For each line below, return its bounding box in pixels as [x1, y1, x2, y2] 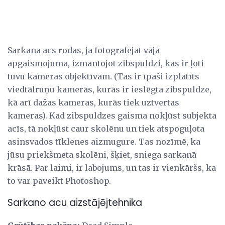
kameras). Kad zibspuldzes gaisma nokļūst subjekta [8, 110, 216, 121]
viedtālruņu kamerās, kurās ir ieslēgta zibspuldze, [8, 84, 211, 94]
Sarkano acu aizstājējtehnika [8, 196, 142, 210]
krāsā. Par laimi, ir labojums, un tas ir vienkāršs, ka [8, 162, 216, 173]
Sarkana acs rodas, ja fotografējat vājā [8, 45, 160, 55]
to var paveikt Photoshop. [8, 175, 111, 186]
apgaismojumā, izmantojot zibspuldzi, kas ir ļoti [8, 58, 204, 68]
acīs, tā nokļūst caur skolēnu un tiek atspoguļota [8, 123, 204, 134]
